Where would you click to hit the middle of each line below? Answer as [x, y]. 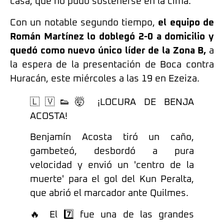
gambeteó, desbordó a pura [112, 151]
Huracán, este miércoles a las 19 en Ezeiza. [105, 78]
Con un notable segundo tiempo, [83, 22]
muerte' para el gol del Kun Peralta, [112, 179]
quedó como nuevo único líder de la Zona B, [108, 50]
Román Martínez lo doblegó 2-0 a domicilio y [112, 36]
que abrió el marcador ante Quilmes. [109, 193]
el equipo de [185, 22]
